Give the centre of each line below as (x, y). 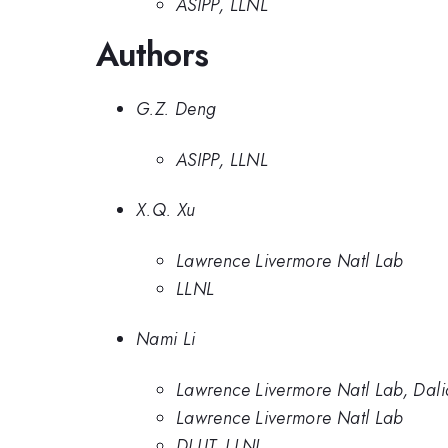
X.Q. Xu (166, 210)
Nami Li (166, 339)
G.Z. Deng (176, 109)
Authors (152, 54)
